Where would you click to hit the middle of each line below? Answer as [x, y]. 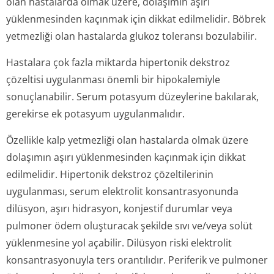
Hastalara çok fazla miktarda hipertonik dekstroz [118, 62]
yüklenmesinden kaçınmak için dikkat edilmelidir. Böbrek [136, 19]
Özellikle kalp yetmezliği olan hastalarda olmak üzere [127, 140]
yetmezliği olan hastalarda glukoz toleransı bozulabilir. [131, 36]
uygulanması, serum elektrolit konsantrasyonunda [122, 191]
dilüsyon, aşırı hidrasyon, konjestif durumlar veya [119, 209]
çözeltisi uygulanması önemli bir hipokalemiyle [113, 80]
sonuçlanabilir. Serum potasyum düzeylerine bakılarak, [132, 97]
